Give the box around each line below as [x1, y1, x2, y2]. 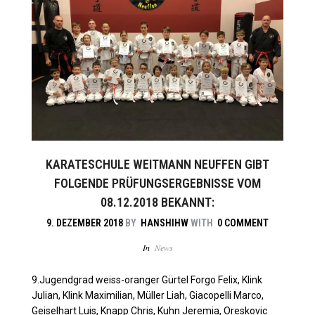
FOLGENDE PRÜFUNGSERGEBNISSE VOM [54, 176, 261, 191]
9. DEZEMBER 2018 [46, 217, 123, 229]
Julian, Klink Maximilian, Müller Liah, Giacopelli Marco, [32, 289, 264, 301]
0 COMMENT [217, 217, 269, 229]
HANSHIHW [141, 217, 188, 229]
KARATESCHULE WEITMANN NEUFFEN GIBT [46, 157, 269, 172]
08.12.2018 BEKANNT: [101, 195, 214, 210]
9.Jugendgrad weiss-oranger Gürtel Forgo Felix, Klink [32, 274, 262, 285]
